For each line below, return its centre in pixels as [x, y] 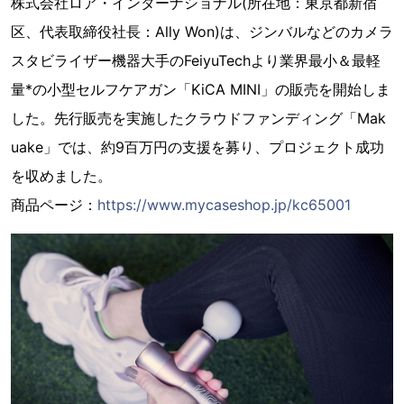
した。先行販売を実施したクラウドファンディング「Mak [198, 118]
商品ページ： [54, 205]
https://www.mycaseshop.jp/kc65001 [224, 205]
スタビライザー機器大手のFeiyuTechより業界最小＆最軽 [196, 60]
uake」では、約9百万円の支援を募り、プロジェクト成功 [197, 147]
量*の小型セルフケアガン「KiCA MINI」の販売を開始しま [201, 89]
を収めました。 [61, 176]
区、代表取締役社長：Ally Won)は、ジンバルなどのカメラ [202, 32]
